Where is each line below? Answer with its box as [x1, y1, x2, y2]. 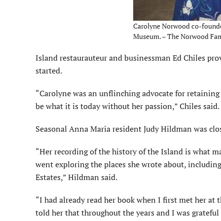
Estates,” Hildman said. [36, 172, 117, 183]
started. [36, 65, 62, 76]
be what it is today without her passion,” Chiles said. [36, 101, 220, 112]
